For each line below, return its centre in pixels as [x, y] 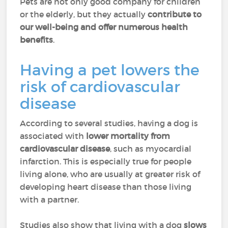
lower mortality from [128, 136]
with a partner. [50, 199]
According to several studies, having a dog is [109, 123]
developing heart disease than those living [106, 187]
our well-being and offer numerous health [104, 27]
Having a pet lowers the [110, 70]
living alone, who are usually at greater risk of [110, 174]
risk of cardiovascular [100, 87]
